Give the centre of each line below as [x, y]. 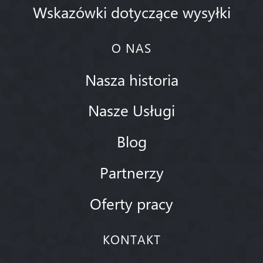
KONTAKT [131, 239]
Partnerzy [131, 172]
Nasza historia [131, 79]
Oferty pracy [131, 203]
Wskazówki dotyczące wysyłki [131, 11]
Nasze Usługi [131, 110]
